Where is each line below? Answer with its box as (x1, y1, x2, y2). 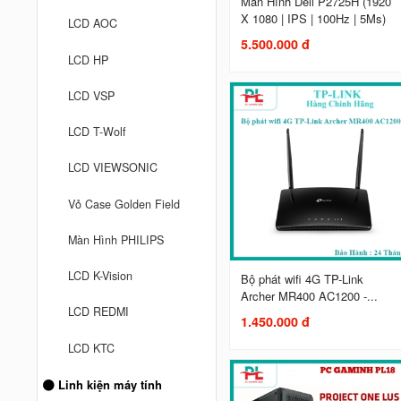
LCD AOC (68, 15, 118, 32)
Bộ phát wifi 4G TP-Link (240, 270, 363, 288)
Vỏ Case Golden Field (68, 195, 181, 212)
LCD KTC (68, 339, 115, 356)
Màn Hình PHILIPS (68, 231, 165, 248)
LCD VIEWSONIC (68, 159, 158, 176)
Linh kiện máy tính (55, 375, 163, 393)
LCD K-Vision (68, 268, 133, 285)
